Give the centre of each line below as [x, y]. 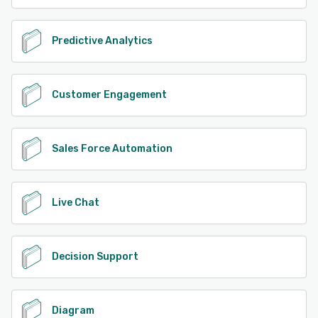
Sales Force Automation [112, 148]
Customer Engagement [109, 94]
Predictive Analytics [102, 40]
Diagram [73, 310]
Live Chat [76, 202]
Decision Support [95, 256]
